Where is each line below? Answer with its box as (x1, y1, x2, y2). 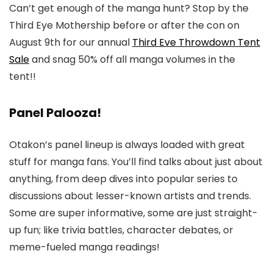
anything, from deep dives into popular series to (9, 172, 238, 186)
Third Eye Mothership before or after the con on (9, 18, 239, 32)
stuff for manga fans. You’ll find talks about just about (9, 155, 263, 169)
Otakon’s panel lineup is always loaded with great (9, 138, 245, 152)
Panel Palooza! (9, 104, 101, 121)
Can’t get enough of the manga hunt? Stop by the (9, 1, 249, 15)
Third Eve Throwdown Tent (132, 35, 260, 49)
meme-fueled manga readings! (9, 240, 160, 254)
